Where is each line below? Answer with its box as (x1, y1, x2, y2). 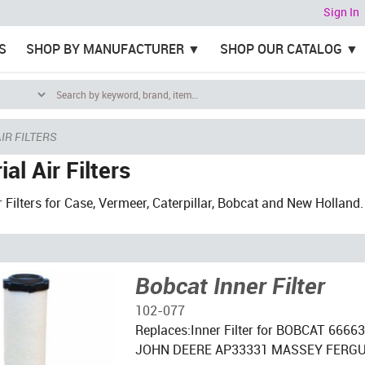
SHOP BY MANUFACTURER (25, 40, 184, 58)
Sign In (323, 4, 359, 20)
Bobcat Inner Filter (134, 270, 325, 301)
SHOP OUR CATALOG (219, 40, 342, 58)
